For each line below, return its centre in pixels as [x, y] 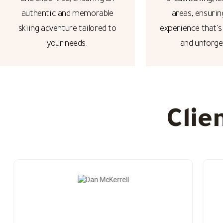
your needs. [67, 45]
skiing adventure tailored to [67, 30]
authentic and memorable [67, 15]
